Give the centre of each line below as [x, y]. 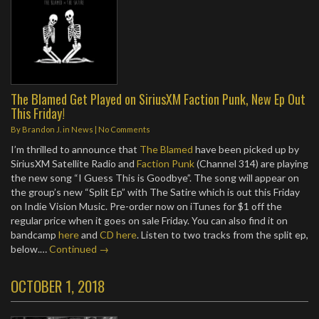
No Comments [124, 129]
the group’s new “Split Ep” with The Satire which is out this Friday [155, 192]
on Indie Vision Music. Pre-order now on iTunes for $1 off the [146, 206]
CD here [118, 235]
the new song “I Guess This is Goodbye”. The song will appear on [155, 178]
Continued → [79, 249]
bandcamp [35, 235]
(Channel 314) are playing [251, 163]
